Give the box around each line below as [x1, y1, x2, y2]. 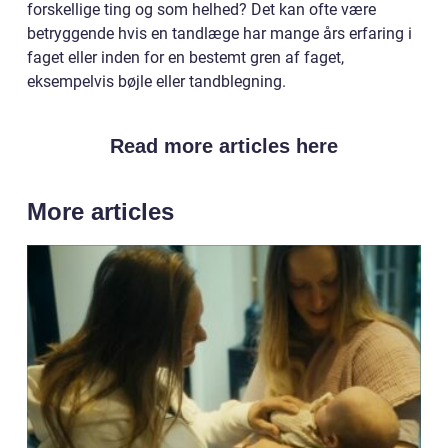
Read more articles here [110, 134, 338, 157]
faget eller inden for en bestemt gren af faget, [27, 47, 344, 67]
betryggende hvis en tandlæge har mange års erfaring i [27, 23, 412, 43]
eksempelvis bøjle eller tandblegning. [27, 71, 286, 91]
